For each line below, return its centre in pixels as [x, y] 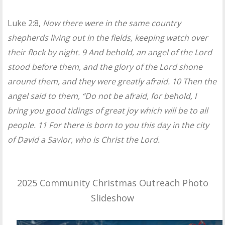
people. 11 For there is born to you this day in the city [108, 125]
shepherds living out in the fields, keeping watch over [108, 37]
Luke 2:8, [25, 23]
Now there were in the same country [112, 23]
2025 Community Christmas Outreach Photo [113, 183]
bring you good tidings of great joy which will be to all [108, 110]
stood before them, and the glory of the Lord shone [105, 67]
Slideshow [113, 198]
